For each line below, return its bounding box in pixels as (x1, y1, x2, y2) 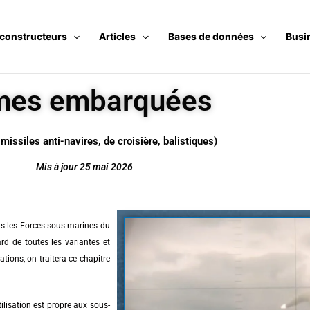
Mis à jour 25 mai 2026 (36, 161, 133, 172)
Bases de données (167, 30, 254, 42)
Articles (99, 30, 136, 42)
